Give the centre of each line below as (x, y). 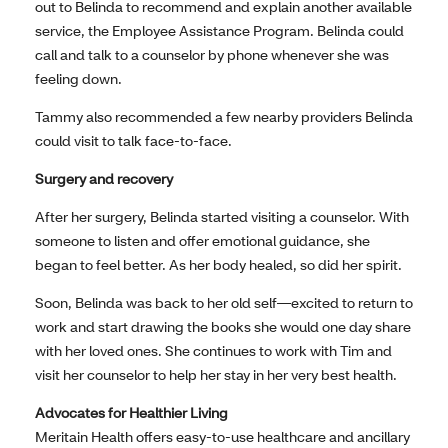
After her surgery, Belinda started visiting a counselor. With (222, 216)
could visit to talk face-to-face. (133, 140)
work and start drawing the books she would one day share (223, 326)
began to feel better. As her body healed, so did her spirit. (218, 264)
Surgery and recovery (104, 178)
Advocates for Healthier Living (131, 412)
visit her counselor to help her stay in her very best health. (216, 374)
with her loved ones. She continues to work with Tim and (213, 350)
